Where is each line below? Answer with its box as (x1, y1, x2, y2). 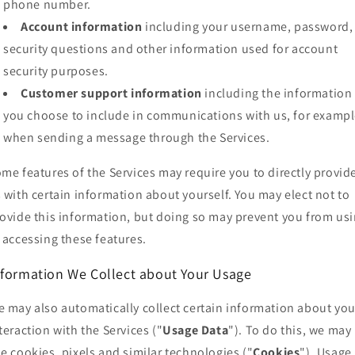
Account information (21, 18, 143, 36)
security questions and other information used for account (3, 40, 338, 58)
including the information (201, 85, 353, 102)
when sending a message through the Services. (3, 129, 270, 147)
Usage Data (162, 322, 229, 339)
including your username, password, (142, 18, 353, 36)
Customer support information (21, 85, 202, 102)
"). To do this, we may (228, 322, 352, 339)
